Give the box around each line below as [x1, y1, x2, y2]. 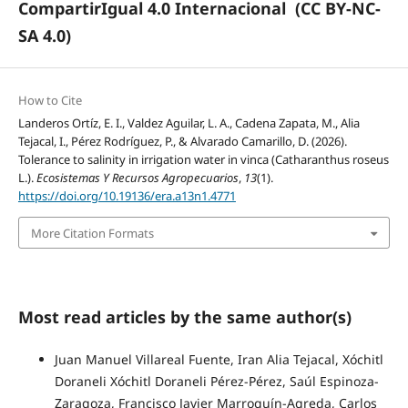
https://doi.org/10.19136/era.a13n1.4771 [17, 188, 236, 205]
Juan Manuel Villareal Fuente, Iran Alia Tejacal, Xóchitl [54, 350, 383, 368]
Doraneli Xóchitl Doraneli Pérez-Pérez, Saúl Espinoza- [54, 372, 379, 390]
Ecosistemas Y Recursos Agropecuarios [36, 169, 239, 187]
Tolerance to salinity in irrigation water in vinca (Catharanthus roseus [17, 151, 389, 168]
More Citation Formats [30, 224, 154, 241]
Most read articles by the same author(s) [17, 305, 352, 328]
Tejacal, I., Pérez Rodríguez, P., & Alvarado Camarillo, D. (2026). [17, 133, 347, 150]
